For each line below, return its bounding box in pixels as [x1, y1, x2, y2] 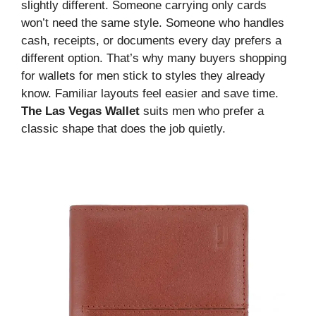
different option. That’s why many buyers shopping [21, 51, 286, 65]
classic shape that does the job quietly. [21, 121, 226, 135]
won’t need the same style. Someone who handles [21, 16, 284, 30]
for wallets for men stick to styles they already [21, 68, 265, 83]
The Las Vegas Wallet [21, 104, 143, 118]
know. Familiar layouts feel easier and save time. [21, 86, 279, 100]
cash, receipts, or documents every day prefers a [21, 33, 281, 47]
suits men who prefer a [143, 104, 264, 118]
